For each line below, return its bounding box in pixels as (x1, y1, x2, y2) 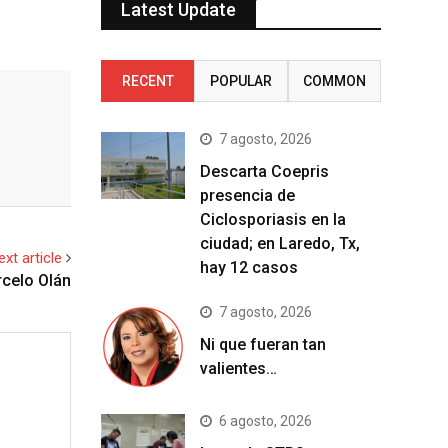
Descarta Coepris (200, 161, 329, 181)
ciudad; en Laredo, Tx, (200, 233, 360, 253)
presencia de (200, 185, 295, 205)
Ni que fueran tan (200, 334, 326, 354)
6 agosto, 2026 (219, 412, 312, 429)
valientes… (200, 358, 277, 378)
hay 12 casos (200, 257, 298, 277)
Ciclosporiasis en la (200, 209, 346, 229)
